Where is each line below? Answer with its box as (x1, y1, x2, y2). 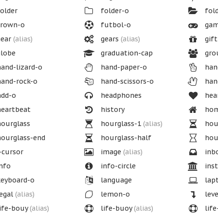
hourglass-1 (98, 119, 143, 128)
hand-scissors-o (98, 77, 154, 86)
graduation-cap (98, 49, 153, 57)
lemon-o (98, 190, 130, 199)
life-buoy (98, 204, 134, 213)
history (98, 105, 125, 114)
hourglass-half (98, 133, 151, 142)
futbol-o (98, 20, 131, 29)
